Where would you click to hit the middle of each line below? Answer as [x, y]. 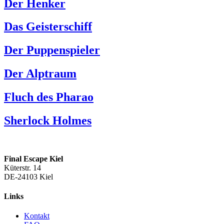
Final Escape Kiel [33, 158]
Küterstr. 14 [22, 167]
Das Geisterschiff [48, 27]
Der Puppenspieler [52, 50]
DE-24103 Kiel [28, 176]
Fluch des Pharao [49, 97]
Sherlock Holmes [48, 121]
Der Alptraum [40, 74]
